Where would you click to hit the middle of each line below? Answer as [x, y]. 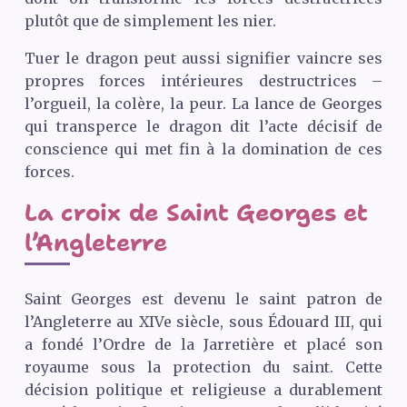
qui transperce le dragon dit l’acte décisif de [203, 127]
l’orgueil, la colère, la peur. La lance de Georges [203, 104]
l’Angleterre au [81, 322]
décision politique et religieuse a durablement [203, 390]
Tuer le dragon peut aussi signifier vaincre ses [203, 59]
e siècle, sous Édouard [248, 322]
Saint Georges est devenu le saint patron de [203, 299]
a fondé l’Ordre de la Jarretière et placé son [203, 345]
